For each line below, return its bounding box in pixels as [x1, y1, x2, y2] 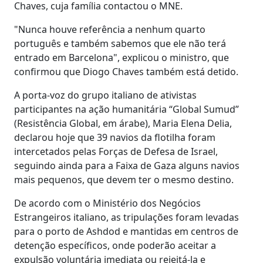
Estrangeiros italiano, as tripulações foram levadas [14, 210, 239, 224]
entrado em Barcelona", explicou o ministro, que [14, 50, 229, 64]
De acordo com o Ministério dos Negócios [14, 196, 201, 210]
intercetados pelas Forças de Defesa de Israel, [14, 144, 218, 158]
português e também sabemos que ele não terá [14, 36, 226, 50]
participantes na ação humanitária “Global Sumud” [14, 102, 239, 116]
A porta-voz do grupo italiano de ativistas [14, 88, 197, 102]
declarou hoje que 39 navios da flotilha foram [14, 130, 215, 144]
